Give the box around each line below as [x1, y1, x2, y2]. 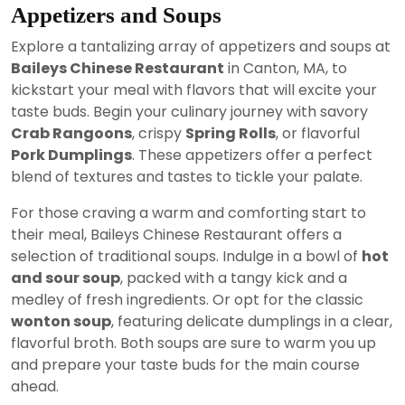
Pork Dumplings [11, 145, 132, 165]
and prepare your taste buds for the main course [11, 354, 360, 375]
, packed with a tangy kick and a [120, 268, 347, 288]
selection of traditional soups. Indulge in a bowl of [11, 246, 362, 267]
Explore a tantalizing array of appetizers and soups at [11, 36, 391, 57]
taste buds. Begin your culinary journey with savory [11, 101, 368, 122]
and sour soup [11, 268, 120, 288]
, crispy [132, 123, 185, 144]
